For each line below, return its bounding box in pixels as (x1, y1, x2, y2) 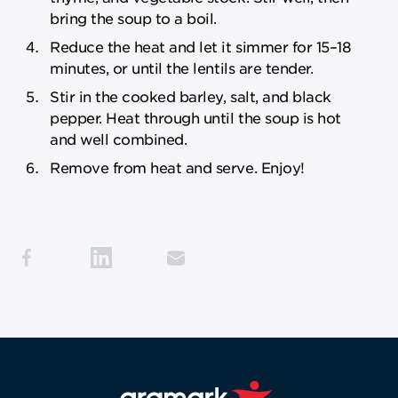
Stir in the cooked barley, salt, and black (50, 86, 331, 105)
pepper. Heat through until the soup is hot (50, 107, 341, 126)
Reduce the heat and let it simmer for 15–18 (50, 36, 352, 55)
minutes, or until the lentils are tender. (50, 58, 314, 76)
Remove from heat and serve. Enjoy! (50, 157, 305, 176)
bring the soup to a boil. (50, 8, 218, 27)
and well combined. (50, 129, 187, 147)
